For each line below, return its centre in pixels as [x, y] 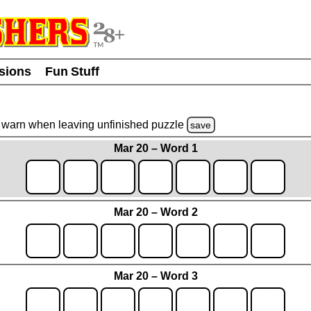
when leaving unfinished [88, 124]
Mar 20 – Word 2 [155, 212]
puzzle [169, 124]
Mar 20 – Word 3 [155, 276]
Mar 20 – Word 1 [155, 149]
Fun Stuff [72, 72]
